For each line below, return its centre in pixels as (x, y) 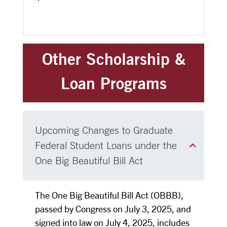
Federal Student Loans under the (106, 145)
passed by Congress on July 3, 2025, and (113, 209)
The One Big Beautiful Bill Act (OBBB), (109, 195)
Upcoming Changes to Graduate (104, 130)
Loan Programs (113, 83)
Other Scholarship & (113, 59)
